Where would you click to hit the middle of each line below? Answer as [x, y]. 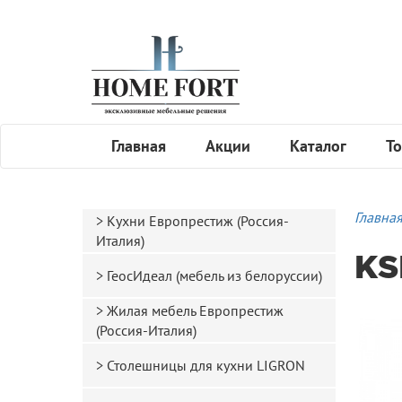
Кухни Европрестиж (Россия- [198, 221]
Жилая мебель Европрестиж [195, 311]
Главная [139, 146]
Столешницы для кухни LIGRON [206, 366]
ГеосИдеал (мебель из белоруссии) [214, 276]
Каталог [318, 146]
